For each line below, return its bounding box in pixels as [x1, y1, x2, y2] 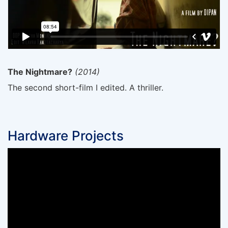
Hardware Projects [8, 127, 124, 144]
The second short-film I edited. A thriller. [8, 82, 163, 93]
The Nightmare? [8, 67, 72, 77]
